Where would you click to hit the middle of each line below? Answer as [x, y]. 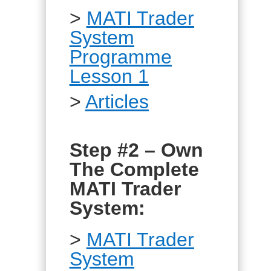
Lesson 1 [109, 76]
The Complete [134, 169]
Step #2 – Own [136, 150]
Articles [117, 102]
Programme [120, 57]
